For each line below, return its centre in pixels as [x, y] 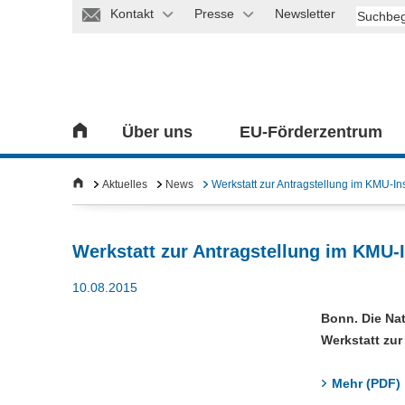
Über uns [157, 132]
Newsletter [306, 14]
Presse [215, 14]
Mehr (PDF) [366, 383]
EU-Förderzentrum [311, 132]
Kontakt [132, 14]
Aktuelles [125, 184]
